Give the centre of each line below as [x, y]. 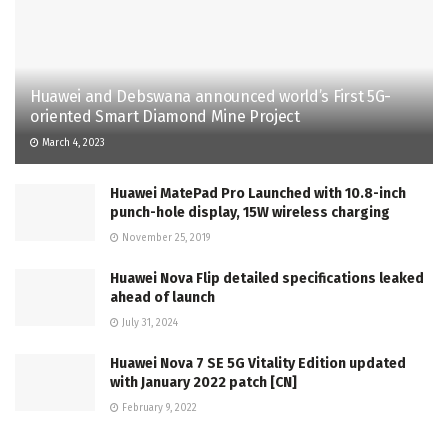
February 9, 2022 [158, 407]
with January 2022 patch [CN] [203, 382]
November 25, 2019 [164, 237]
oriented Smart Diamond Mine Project [165, 116]
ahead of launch [162, 297]
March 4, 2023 [72, 142]
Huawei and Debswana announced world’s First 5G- [210, 96]
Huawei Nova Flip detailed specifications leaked [267, 278]
